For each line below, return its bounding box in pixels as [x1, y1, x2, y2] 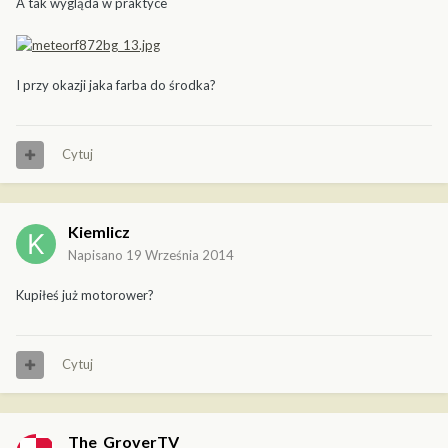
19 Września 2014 [126, 247, 234, 264]
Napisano [68, 247, 126, 264]
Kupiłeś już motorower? [16, 287, 154, 304]
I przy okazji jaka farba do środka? [16, 77, 216, 94]
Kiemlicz [68, 222, 130, 242]
